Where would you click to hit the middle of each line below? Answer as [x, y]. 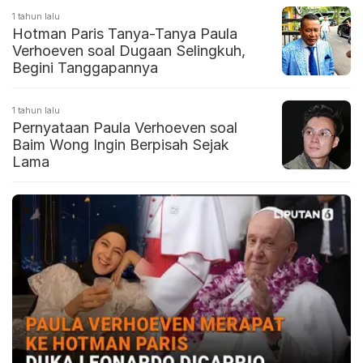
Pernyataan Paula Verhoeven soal [125, 128]
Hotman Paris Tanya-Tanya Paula [125, 34]
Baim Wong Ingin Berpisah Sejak [121, 145]
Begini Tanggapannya [85, 68]
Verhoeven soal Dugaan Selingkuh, [129, 51]
